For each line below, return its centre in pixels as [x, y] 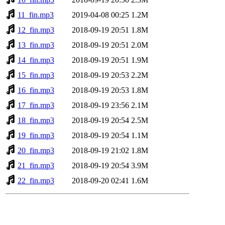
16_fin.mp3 [36, 90]
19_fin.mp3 [36, 135]
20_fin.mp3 [36, 150]
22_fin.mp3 [36, 180]
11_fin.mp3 [36, 15]
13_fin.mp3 [36, 45]
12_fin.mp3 [36, 30]
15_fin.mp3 [36, 75]
